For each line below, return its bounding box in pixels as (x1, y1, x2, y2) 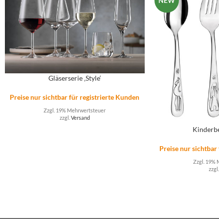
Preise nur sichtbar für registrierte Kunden (10, 93, 140, 102)
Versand (70, 114, 90, 121)
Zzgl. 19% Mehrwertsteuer (44, 107, 106, 114)
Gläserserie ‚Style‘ (48, 74, 101, 83)
